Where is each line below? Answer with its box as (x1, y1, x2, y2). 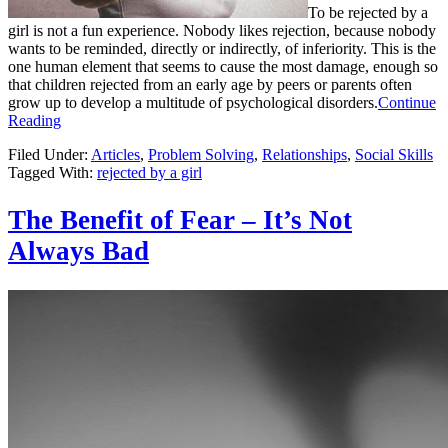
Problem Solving (148, 146, 254, 164)
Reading (8, 112, 61, 130)
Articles (91, 146, 140, 164)
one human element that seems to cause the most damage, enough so (8, 58, 438, 76)
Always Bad (8, 235, 149, 266)
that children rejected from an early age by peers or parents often (8, 76, 412, 94)
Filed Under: (8, 146, 91, 164)
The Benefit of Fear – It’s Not (8, 204, 352, 235)
